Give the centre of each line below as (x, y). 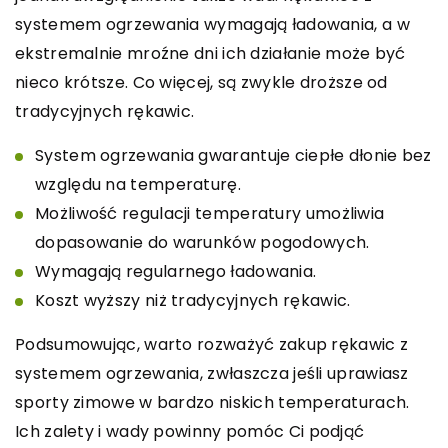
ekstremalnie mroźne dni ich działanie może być (210, 54)
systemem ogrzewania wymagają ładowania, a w (212, 25)
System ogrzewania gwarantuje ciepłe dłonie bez (233, 156)
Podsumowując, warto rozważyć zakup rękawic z (212, 345)
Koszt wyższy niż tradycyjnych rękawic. (193, 301)
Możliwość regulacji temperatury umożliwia (210, 214)
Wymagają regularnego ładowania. (176, 272)
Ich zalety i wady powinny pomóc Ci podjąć (190, 432)
